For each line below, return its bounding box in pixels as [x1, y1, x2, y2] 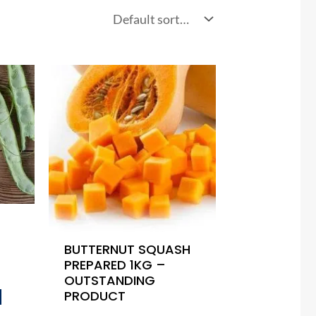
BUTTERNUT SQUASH [64, 240, 191, 258]
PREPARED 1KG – [64, 255, 166, 274]
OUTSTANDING [64, 271, 156, 289]
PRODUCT [64, 286, 126, 305]
